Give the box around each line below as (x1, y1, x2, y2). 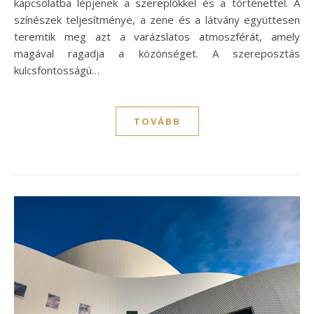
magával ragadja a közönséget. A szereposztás (14, 46, 300, 60)
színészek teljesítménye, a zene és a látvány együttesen (14, 12, 300, 27)
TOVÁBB (133, 114, 181, 128)
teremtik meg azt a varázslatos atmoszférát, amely (14, 29, 300, 43)
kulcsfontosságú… (14, 62, 100, 77)
